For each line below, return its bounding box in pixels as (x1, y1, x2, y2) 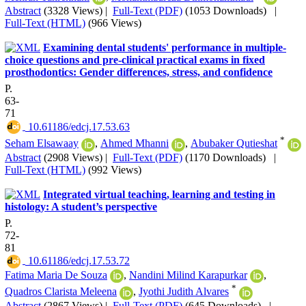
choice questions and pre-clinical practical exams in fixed (5, 53, 265, 66)
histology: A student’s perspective (5, 200, 157, 212)
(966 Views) (88, 16, 141, 29)
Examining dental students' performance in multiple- (43, 41, 286, 53)
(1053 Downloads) (185, 4, 266, 16)
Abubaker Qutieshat (191, 137, 277, 150)
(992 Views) (88, 163, 141, 176)
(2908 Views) (44, 151, 102, 163)
